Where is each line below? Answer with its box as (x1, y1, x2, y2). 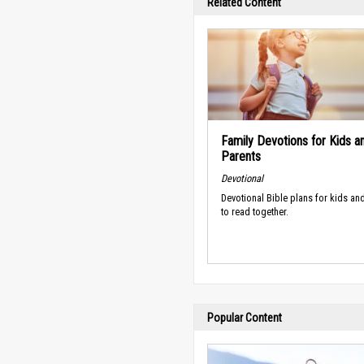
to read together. (221, 206, 288, 219)
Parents (221, 149, 261, 164)
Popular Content (207, 311, 282, 324)
